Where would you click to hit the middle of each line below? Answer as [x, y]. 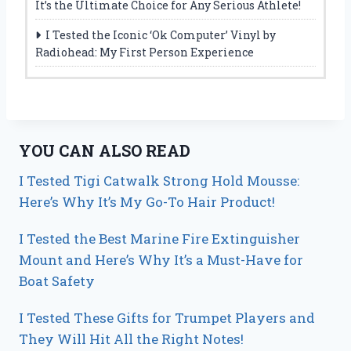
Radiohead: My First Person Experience [145, 52]
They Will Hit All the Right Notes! [131, 339]
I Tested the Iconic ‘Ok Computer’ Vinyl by [161, 35]
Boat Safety [57, 281]
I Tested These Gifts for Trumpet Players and [167, 318]
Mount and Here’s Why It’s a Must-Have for [161, 260]
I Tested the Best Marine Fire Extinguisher [159, 239]
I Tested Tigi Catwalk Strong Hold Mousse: [159, 181]
